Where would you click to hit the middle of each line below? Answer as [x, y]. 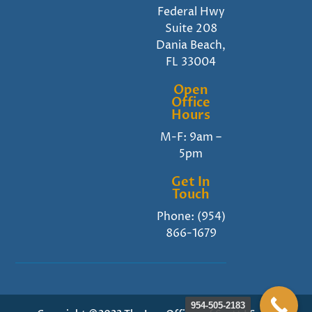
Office [191, 103]
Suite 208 [191, 29]
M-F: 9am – [191, 138]
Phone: [177, 217]
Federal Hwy [191, 12]
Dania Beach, [191, 46]
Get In [191, 182]
